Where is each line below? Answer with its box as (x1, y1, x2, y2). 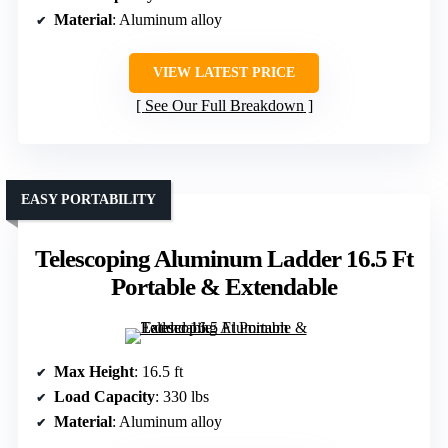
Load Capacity (54, 387, 155, 405)
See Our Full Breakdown (144, 96, 304, 114)
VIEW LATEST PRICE (153, 64, 295, 80)
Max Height (54, 362, 134, 380)
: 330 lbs (155, 387, 209, 405)
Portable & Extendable (111, 272, 337, 300)
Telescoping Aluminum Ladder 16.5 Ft (35, 244, 413, 272)
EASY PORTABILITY (21, 191, 156, 207)
